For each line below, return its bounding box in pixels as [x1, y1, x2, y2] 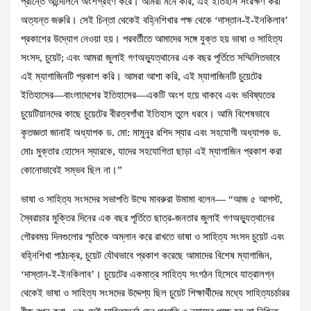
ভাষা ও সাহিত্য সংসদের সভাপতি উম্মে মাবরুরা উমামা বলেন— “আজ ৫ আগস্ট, [21, 194, 283, 205]
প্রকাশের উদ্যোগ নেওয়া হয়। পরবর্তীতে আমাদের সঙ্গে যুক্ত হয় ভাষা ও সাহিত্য [21, 33, 283, 44]
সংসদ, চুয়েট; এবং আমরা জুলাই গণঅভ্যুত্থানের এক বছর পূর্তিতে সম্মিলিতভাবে [21, 52, 280, 63]
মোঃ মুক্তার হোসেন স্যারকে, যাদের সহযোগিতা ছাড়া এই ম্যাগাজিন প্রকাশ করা [21, 146, 282, 157]
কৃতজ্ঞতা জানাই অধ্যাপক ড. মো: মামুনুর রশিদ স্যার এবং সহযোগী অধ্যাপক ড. [21, 127, 281, 138]
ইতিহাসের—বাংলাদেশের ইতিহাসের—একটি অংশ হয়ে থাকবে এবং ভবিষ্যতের [21, 90, 275, 101]
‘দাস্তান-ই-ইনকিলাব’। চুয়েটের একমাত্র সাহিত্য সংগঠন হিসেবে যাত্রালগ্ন [21, 269, 274, 280]
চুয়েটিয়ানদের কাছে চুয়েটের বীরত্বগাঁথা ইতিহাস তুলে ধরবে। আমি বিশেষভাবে [21, 108, 269, 119]
